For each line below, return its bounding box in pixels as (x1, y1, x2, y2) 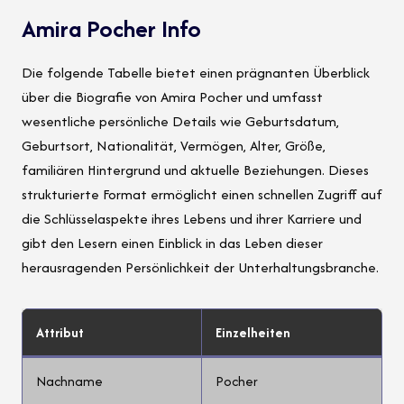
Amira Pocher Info (22, 12, 201, 46)
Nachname (36, 372, 103, 391)
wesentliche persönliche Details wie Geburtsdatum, (22, 111, 339, 133)
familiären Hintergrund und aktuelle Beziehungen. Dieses (22, 160, 369, 181)
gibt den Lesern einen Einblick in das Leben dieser (22, 233, 323, 254)
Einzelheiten (216, 323, 290, 343)
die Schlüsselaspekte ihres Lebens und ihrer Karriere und (22, 208, 362, 230)
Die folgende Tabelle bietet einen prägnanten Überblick (22, 62, 370, 84)
